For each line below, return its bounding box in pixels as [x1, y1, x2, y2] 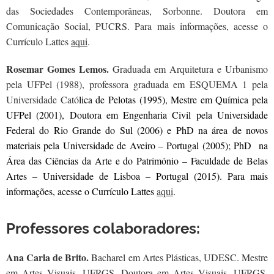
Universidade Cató [6, 93, 79, 106]
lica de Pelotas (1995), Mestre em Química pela [78, 93, 268, 106]
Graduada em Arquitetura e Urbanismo [109, 62, 268, 75]
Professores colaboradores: [6, 217, 200, 237]
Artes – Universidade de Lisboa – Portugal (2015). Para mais [6, 169, 268, 182]
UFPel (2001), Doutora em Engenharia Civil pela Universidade [6, 108, 268, 121]
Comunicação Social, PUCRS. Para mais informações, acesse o [6, 20, 268, 32]
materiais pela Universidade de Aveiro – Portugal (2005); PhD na [6, 139, 268, 152]
